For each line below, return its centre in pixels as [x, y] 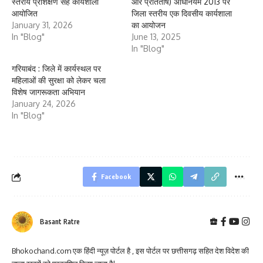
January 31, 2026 [42, 25]
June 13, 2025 [156, 37]
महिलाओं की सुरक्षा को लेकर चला [59, 80]
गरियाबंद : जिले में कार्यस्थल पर [56, 68]
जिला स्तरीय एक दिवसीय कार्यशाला [182, 13]
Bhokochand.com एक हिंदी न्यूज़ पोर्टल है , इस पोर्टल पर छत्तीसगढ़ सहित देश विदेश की [130, 251]
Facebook [116, 176]
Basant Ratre [60, 222]
